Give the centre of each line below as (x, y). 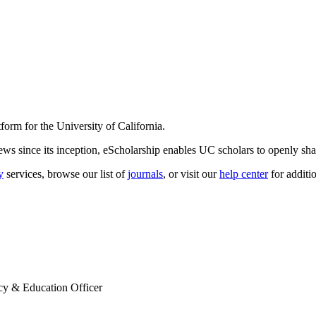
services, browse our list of (66, 174)
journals (145, 174)
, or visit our (191, 174)
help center (244, 174)
